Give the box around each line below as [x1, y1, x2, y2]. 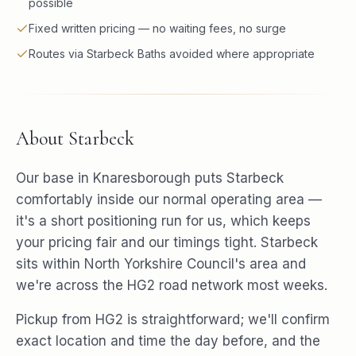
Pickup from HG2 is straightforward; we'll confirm [16, 311, 330, 327]
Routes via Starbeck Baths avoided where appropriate [29, 47, 315, 60]
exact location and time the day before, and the [16, 333, 320, 349]
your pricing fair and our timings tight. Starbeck [16, 234, 318, 250]
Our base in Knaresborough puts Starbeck [16, 170, 284, 186]
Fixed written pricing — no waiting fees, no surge [29, 21, 286, 35]
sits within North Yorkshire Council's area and [16, 256, 306, 272]
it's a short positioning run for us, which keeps [16, 213, 311, 229]
